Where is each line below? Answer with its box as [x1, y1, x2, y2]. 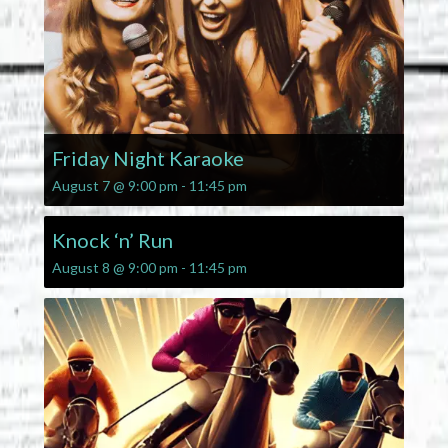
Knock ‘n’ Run [51, 228, 173, 253]
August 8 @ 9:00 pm [51, 259, 178, 277]
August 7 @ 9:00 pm [51, 177, 178, 195]
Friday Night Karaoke [51, 146, 244, 171]
